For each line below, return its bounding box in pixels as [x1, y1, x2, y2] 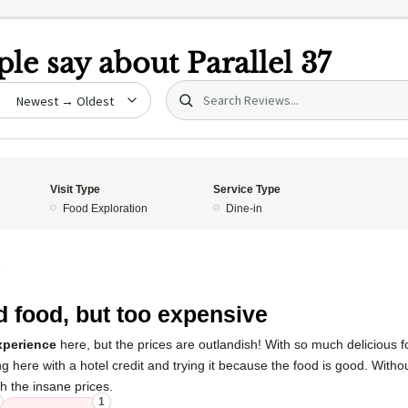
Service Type [213, 183, 280, 196]
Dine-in [226, 202, 262, 215]
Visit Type [49, 183, 100, 196]
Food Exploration [62, 202, 148, 215]
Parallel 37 [187, 46, 331, 80]
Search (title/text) [165, 81, 291, 98]
